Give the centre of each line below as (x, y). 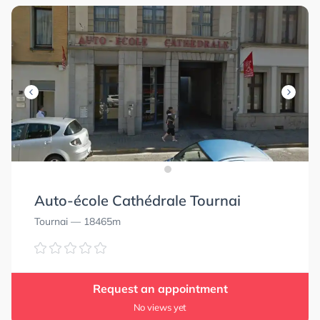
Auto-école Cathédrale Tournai (137, 200)
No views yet (160, 307)
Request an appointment (160, 289)
